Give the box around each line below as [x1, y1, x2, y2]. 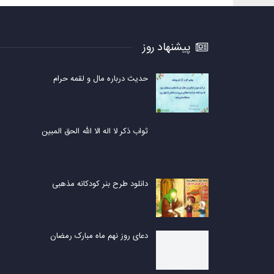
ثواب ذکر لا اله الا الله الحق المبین [42, 124, 148, 138]
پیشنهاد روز [143, 38, 194, 57]
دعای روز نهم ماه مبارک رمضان [50, 229, 148, 243]
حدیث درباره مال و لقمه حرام [53, 72, 148, 86]
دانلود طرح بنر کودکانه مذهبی [52, 177, 148, 191]
